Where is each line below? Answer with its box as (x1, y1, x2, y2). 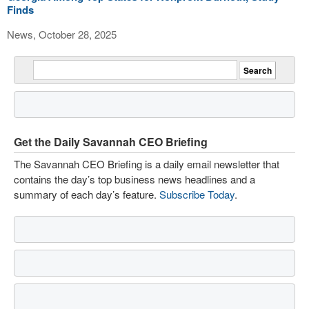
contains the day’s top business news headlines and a (14, 172, 255, 186)
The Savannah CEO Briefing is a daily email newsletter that (14, 157, 279, 171)
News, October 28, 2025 (7, 27, 117, 41)
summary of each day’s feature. (14, 187, 159, 201)
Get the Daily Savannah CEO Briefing (14, 134, 208, 150)
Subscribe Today (159, 187, 235, 201)
